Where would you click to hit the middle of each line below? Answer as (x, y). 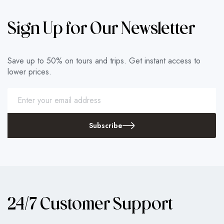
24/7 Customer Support (90, 205)
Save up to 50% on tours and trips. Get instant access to (104, 60)
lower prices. (29, 71)
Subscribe (105, 125)
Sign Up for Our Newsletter (101, 29)
